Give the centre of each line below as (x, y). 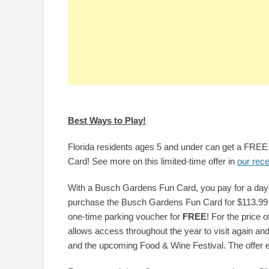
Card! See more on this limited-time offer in (153, 161)
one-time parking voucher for (125, 216)
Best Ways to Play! (107, 120)
